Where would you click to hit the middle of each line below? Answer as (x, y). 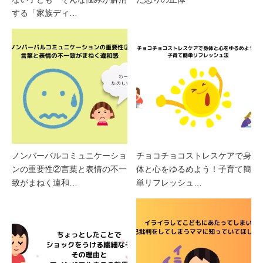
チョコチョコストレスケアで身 (193, 156)
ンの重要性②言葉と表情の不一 (69, 169)
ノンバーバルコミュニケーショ (69, 156)
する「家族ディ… (45, 13)
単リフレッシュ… (169, 183)
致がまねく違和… (45, 183)
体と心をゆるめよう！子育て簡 (193, 169)
